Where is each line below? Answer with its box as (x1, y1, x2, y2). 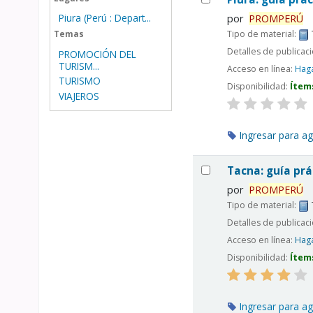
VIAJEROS (58, 89, 99, 103)
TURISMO (58, 74, 101, 88)
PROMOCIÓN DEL (58, 47, 136, 61)
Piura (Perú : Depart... (58, 11, 151, 25)
